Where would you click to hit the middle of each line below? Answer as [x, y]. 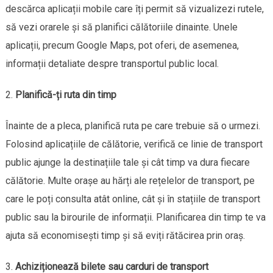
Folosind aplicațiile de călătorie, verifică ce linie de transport [134, 144]
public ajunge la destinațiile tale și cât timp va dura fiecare [127, 162]
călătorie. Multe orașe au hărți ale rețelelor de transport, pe [130, 180]
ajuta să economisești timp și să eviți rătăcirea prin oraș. [125, 235]
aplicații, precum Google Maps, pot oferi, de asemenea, [122, 45]
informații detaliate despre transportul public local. [112, 63]
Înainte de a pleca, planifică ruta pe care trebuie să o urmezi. [133, 126]
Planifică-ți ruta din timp [66, 94]
